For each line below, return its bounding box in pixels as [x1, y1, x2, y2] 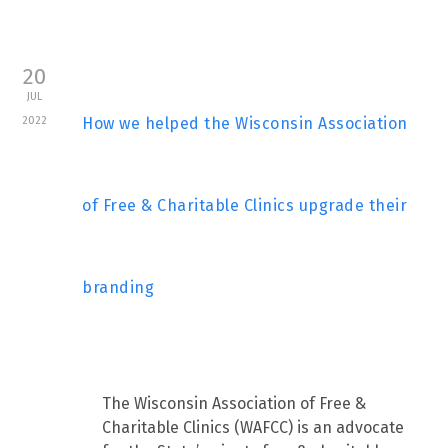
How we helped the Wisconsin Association [82, 114, 408, 134]
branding [82, 278, 155, 298]
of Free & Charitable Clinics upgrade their [82, 196, 408, 216]
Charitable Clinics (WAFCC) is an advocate [102, 418, 405, 438]
